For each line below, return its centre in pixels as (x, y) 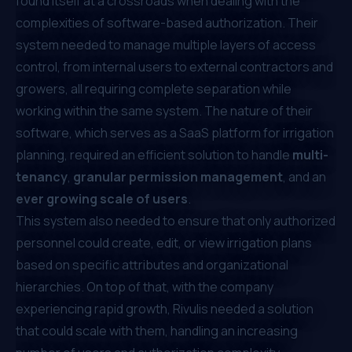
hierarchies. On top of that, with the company (145, 286)
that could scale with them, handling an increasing (157, 330)
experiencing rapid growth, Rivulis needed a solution (165, 308)
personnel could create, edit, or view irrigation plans (164, 242)
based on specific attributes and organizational (152, 264)
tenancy (42, 176)
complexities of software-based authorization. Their (167, 22)
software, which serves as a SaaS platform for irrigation (175, 132)
